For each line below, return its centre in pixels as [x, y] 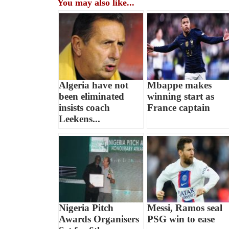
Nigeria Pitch [86, 208]
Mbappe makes [179, 85]
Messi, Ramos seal [185, 208]
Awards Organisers [99, 219]
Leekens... [80, 119]
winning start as [180, 97]
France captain [178, 108]
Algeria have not [94, 85]
